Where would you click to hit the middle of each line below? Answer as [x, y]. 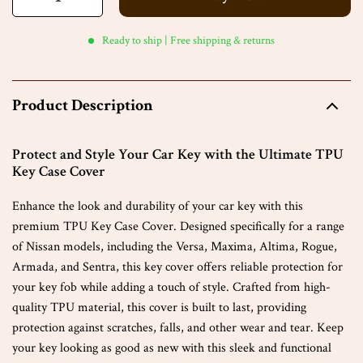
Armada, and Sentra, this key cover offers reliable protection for [177, 267]
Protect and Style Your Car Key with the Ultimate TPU [178, 154]
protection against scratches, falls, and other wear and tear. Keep [178, 328]
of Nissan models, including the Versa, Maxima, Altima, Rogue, [175, 247]
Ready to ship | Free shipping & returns [188, 41]
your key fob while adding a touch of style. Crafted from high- [171, 287]
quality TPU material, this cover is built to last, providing [159, 307]
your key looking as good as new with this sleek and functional [172, 348]
